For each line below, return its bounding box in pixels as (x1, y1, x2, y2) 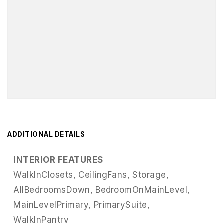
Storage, (132, 170, 169, 180)
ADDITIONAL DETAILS (7, 130, 85, 139)
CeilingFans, (78, 170, 130, 180)
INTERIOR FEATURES (13, 155, 103, 165)
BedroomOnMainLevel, (95, 185, 190, 195)
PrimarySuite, (93, 200, 150, 210)
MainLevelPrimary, (13, 200, 91, 210)
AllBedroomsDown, (13, 185, 93, 195)
